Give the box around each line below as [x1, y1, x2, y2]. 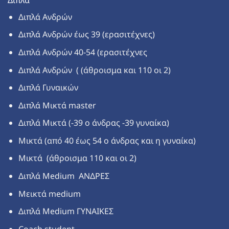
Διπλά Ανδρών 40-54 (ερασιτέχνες [18, 46, 147, 58]
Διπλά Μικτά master [18, 99, 96, 111]
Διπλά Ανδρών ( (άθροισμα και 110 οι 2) [18, 64, 171, 76]
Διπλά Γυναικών [18, 82, 78, 94]
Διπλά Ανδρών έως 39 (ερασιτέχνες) [18, 29, 155, 40]
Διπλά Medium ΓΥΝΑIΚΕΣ [18, 205, 113, 217]
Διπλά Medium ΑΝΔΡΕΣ [18, 170, 109, 182]
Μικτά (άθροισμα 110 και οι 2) [18, 152, 136, 164]
